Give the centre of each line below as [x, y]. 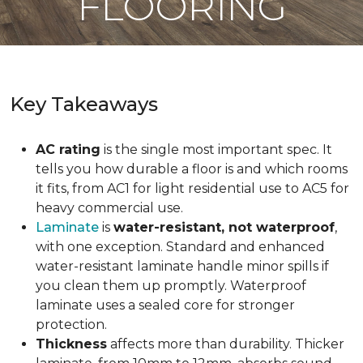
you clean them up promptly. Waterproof [171, 286]
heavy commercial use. [109, 208]
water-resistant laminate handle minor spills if [182, 266]
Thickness [71, 344]
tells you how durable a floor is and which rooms [192, 169]
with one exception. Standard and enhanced [180, 247]
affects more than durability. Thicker [226, 344]
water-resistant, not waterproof [224, 227]
